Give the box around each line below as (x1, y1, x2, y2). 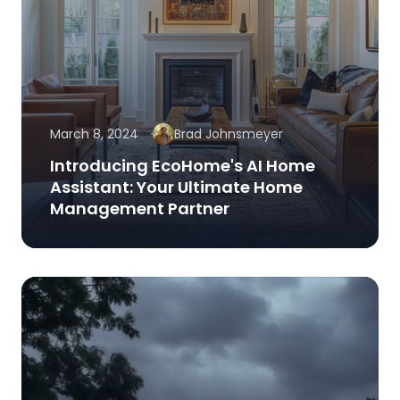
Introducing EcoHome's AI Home (50, 154, 315, 178)
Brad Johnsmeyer (174, 125, 283, 144)
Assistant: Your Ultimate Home (50, 176, 303, 199)
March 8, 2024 (50, 125, 138, 144)
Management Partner (50, 197, 229, 221)
